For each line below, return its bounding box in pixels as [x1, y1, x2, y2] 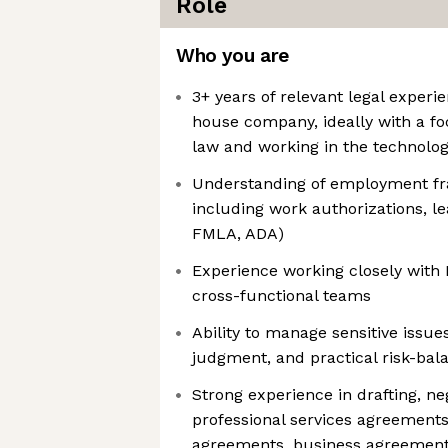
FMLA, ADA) [192, 224, 284, 243]
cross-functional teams [192, 286, 371, 305]
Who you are [176, 44, 289, 67]
